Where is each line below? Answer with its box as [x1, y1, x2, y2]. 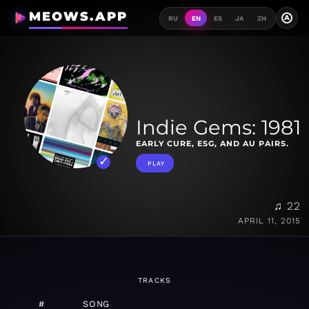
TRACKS [137, 276, 172, 286]
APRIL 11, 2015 [238, 216, 301, 226]
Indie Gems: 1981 [136, 115, 301, 140]
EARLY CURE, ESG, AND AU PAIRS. [136, 139, 289, 149]
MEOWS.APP [28, 9, 128, 24]
